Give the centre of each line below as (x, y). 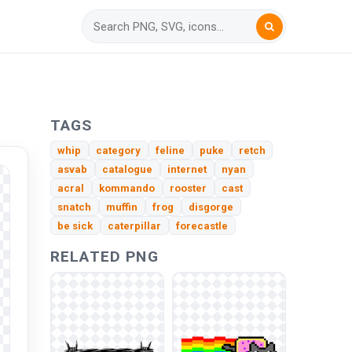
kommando (127, 188)
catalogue (128, 169)
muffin (122, 207)
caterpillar (135, 225)
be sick (75, 225)
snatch (75, 207)
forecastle (202, 225)
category (119, 150)
